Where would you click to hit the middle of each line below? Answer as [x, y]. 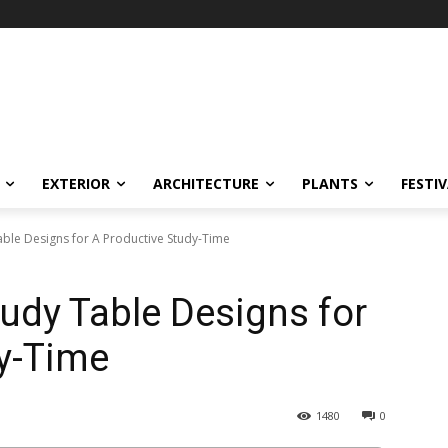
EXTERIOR [76, 183]
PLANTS [330, 183]
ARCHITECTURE [206, 183]
